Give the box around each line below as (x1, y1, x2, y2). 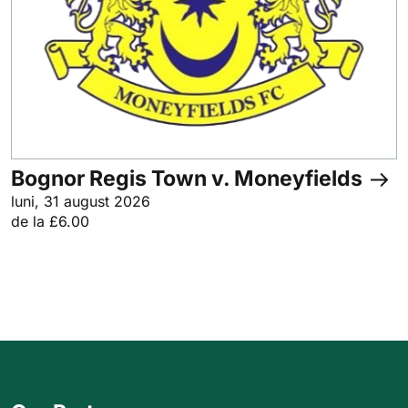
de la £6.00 (11, 211, 89, 230)
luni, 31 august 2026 (11, 191, 150, 210)
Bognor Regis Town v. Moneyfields (11, 165, 367, 191)
